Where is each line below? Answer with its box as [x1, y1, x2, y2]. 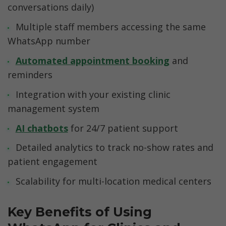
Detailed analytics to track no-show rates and [15, 141, 213, 154]
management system [8, 102, 99, 115]
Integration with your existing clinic [15, 88, 171, 100]
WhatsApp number [8, 35, 90, 47]
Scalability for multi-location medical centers [15, 175, 211, 188]
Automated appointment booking [15, 54, 169, 67]
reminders [8, 68, 52, 81]
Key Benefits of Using [8, 204, 152, 219]
